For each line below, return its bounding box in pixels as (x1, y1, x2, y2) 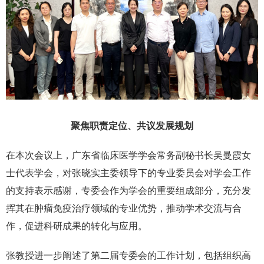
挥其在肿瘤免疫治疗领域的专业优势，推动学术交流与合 (6, 203, 242, 214)
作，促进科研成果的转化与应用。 (6, 221, 147, 232)
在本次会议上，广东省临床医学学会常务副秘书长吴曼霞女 (6, 150, 251, 161)
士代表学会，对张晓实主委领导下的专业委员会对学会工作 (6, 168, 251, 179)
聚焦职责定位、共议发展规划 (71, 121, 193, 131)
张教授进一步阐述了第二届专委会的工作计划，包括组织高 (6, 250, 251, 261)
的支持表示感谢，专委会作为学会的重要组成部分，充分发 (6, 186, 251, 196)
